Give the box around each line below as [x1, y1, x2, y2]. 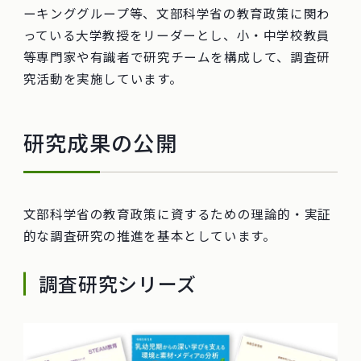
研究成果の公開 [23, 127, 177, 159]
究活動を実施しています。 [23, 69, 183, 88]
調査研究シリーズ [38, 269, 197, 298]
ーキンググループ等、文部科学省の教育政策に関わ [23, 4, 330, 23]
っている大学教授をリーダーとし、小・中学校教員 [23, 26, 330, 44]
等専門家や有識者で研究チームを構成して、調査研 [23, 48, 330, 66]
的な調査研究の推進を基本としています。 [23, 226, 276, 245]
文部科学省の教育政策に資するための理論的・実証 [23, 205, 331, 223]
